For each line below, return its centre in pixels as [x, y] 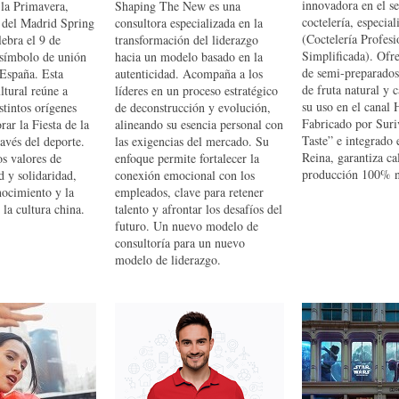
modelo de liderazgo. [168, 260]
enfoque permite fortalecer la [187, 158]
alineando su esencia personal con [199, 124]
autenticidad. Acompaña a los [189, 73]
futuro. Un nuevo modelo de [187, 226]
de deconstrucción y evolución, [193, 107]
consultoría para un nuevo [180, 243]
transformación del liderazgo [187, 40]
